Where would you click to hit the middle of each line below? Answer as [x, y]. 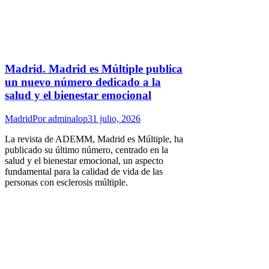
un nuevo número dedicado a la [83, 82]
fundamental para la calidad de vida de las [84, 171]
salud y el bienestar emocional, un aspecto [84, 160]
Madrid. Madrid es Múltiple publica [94, 69]
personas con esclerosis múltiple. [66, 182]
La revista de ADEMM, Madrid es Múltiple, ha [94, 139]
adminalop [68, 118]
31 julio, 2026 [114, 118]
